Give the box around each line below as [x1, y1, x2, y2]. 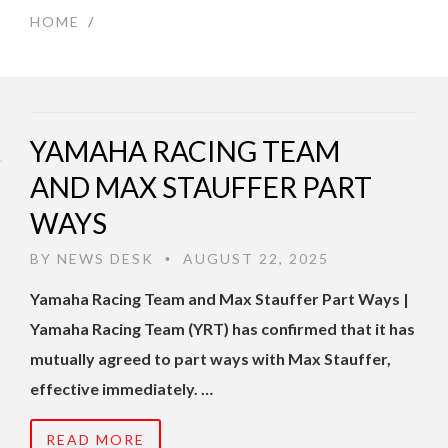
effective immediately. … [30, 379, 213, 399]
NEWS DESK [57, 250, 154, 268]
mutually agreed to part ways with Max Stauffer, [30, 349, 391, 369]
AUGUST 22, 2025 [178, 250, 329, 268]
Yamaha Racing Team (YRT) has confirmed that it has [30, 319, 415, 339]
